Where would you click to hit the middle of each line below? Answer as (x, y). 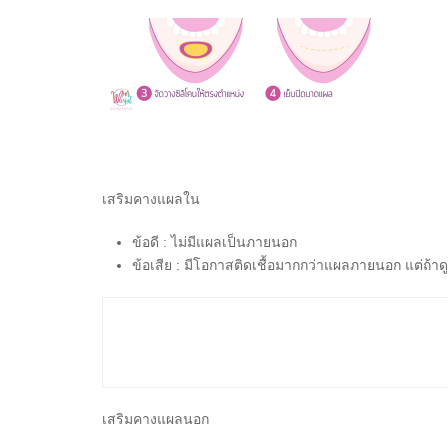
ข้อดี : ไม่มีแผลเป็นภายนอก (214, 241)
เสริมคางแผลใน (151, 198)
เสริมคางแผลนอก (155, 418)
